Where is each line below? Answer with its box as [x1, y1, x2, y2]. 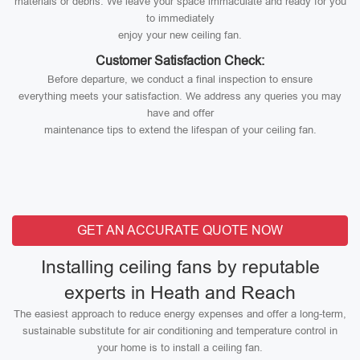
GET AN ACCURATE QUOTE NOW [77, 223, 283, 237]
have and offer [146, 107, 214, 119]
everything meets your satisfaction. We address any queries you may [18, 90, 342, 102]
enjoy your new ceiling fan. [118, 29, 242, 41]
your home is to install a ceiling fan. [97, 342, 263, 354]
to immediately [145, 12, 215, 24]
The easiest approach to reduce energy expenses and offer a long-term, [14, 308, 346, 320]
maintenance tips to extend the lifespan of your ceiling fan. [43, 124, 317, 136]
